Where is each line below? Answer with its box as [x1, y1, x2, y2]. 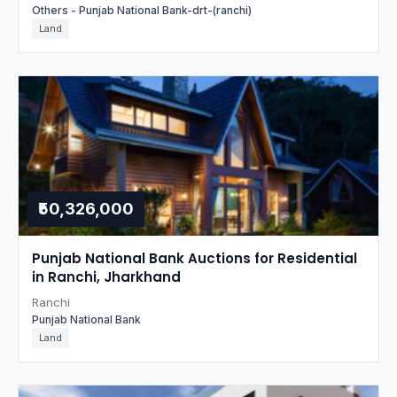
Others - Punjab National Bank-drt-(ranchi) [32, 4, 252, 17]
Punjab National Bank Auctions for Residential [32, 249, 357, 268]
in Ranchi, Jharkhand [32, 268, 181, 286]
